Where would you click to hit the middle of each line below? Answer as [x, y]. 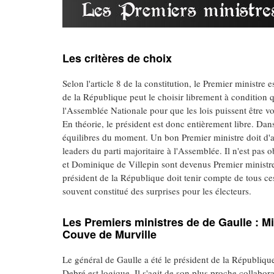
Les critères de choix [117, 58]
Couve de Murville [109, 234]
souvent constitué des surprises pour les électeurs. [157, 191]
